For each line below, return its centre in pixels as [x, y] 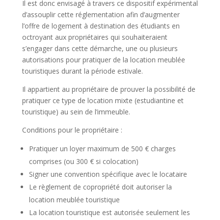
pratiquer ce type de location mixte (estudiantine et [103, 100]
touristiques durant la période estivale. [82, 71]
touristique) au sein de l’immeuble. [76, 111]
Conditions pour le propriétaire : [72, 130]
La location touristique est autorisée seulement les [109, 212]
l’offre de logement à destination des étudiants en [101, 26]
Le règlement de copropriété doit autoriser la [100, 187]
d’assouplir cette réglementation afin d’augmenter [101, 14]
